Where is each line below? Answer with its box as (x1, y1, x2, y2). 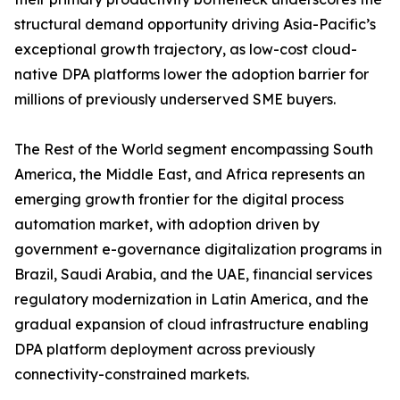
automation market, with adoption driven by (14, 215, 320, 234)
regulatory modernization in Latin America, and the (14, 290, 369, 309)
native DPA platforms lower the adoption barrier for (14, 65, 369, 84)
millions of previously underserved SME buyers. (14, 90, 336, 109)
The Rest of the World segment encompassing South (14, 140, 373, 159)
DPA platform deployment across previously (14, 340, 315, 359)
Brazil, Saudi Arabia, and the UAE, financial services (14, 265, 372, 284)
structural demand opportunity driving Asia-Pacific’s (14, 15, 376, 34)
